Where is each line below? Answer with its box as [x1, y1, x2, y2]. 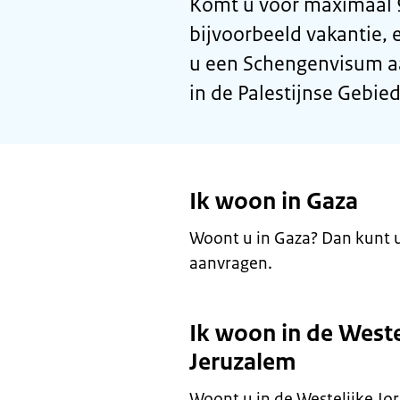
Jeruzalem [189, 346, 296, 377]
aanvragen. [189, 253, 272, 274]
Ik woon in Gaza [189, 186, 358, 216]
